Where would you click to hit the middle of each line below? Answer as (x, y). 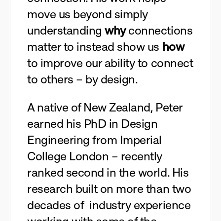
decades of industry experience (109, 205)
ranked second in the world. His (108, 172)
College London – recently (95, 156)
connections (159, 30)
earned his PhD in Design (92, 124)
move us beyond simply (88, 14)
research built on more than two (109, 189)
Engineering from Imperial (95, 140)
